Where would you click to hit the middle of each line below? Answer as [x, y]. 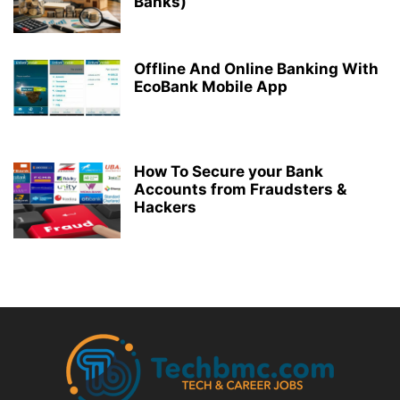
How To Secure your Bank [229, 171]
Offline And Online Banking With [256, 68]
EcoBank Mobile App [211, 86]
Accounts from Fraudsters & [240, 189]
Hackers [165, 207]
